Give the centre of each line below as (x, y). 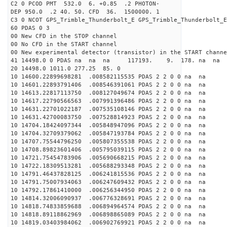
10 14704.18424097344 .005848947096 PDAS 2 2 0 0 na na (110, 125)
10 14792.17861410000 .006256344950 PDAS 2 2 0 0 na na (110, 190)
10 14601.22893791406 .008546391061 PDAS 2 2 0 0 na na (110, 85)
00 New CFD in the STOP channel (64, 36)
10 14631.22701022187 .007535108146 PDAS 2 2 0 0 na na (110, 109)
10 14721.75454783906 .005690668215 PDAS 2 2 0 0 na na (110, 158)
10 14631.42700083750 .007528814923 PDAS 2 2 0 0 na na (110, 117)
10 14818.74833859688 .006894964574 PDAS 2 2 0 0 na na (110, 206)
